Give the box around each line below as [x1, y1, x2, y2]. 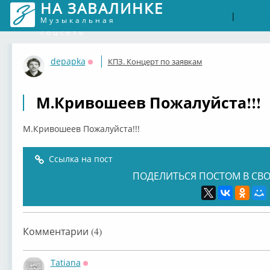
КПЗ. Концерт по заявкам [107, 56, 202, 67]
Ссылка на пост [48, 153, 113, 165]
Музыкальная [40, 15, 116, 25]
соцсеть [40, 27, 86, 37]
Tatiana [50, 257, 81, 268]
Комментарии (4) [22, 225, 102, 237]
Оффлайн [87, 64, 127, 75]
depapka [50, 55, 86, 67]
